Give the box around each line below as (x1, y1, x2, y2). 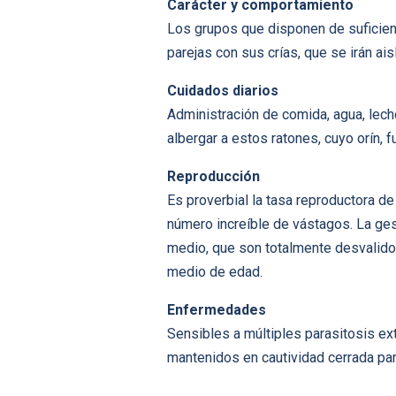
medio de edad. (167, 263, 263, 281)
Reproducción (167, 168, 260, 186)
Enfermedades (167, 301, 266, 319)
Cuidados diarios (167, 82, 278, 100)
